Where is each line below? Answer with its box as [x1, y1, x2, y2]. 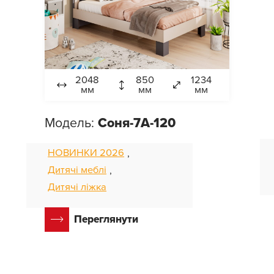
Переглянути [74, 213, 139, 226]
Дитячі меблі [48, 163, 107, 176]
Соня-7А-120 [98, 114, 176, 131]
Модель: [45, 114, 98, 131]
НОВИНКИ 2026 [48, 146, 125, 159]
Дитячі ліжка [48, 180, 107, 193]
